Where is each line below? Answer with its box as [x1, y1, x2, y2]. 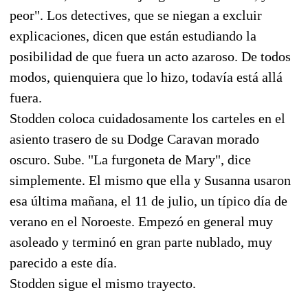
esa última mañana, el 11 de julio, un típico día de [10, 192, 287, 208]
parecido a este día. [10, 254, 117, 270]
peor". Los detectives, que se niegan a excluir [10, 7, 262, 23]
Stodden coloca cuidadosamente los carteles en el [10, 110, 285, 126]
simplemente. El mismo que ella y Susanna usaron [10, 172, 291, 188]
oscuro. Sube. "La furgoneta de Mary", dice [10, 151, 251, 167]
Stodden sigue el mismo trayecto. [10, 275, 196, 291]
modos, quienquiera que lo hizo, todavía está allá [10, 69, 283, 85]
